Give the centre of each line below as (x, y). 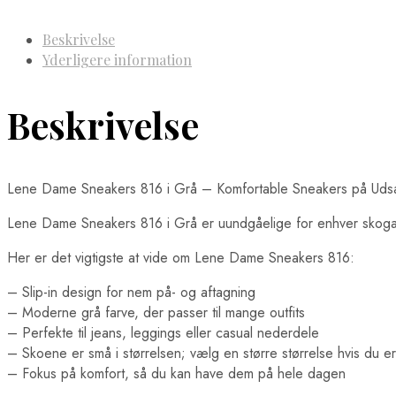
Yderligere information (117, 59)
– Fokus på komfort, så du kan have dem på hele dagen (176, 373)
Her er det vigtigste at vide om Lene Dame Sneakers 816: (181, 257)
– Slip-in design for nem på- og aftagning (131, 292)
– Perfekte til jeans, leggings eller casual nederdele (163, 332)
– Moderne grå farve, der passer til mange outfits (156, 312)
